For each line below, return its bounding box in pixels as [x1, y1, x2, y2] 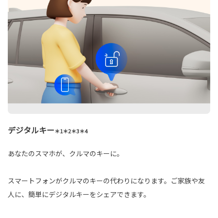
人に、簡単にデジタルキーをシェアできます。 [8, 189, 150, 199]
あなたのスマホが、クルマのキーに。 [8, 148, 124, 158]
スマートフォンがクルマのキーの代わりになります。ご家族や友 [8, 175, 205, 185]
